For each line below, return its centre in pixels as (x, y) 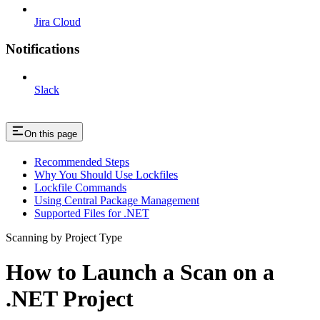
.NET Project (70, 299)
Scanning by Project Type (64, 237)
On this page (51, 134)
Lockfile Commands (80, 187)
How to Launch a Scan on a (140, 272)
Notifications (42, 49)
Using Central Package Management (117, 200)
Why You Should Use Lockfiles (106, 175)
